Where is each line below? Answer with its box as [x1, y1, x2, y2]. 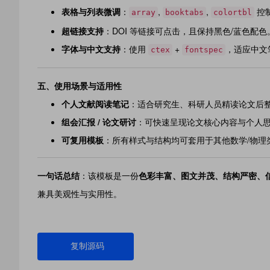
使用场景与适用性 [54, 80, 122, 92]
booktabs [165, 8, 204, 17]
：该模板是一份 [80, 169, 139, 181]
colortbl [213, 8, 252, 17]
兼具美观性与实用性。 [37, 187, 122, 199]
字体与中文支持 [61, 43, 121, 55]
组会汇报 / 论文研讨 [61, 116, 136, 128]
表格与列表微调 [61, 5, 121, 17]
